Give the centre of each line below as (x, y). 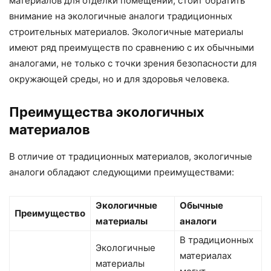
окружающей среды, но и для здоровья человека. (119, 79)
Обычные (201, 205)
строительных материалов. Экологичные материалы (126, 31)
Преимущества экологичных (107, 112)
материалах (206, 255)
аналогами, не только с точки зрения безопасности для (133, 63)
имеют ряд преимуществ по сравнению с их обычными (132, 47)
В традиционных (217, 240)
